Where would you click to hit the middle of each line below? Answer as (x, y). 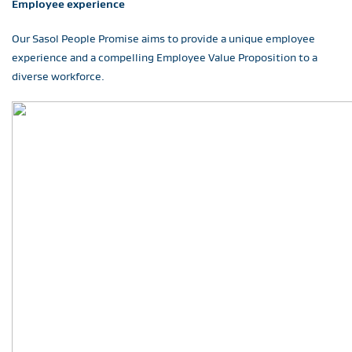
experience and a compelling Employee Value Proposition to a (165, 57)
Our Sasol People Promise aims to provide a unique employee (163, 38)
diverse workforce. (58, 76)
